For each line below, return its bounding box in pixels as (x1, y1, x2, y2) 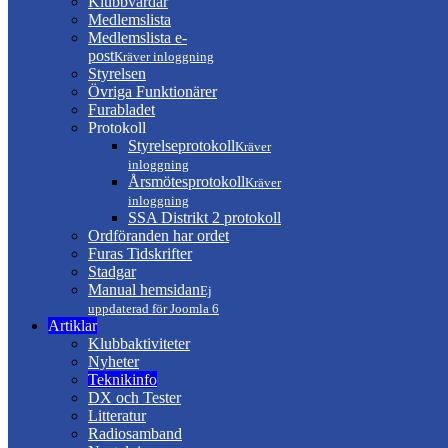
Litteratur (88, 407, 146, 424)
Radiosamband (88, 425, 182, 442)
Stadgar (88, 263, 136, 280)
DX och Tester (88, 389, 181, 406)
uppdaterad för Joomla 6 (88, 301, 219, 316)
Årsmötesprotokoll (128, 173, 245, 190)
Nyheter (88, 353, 139, 370)
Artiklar (48, 317, 97, 334)
